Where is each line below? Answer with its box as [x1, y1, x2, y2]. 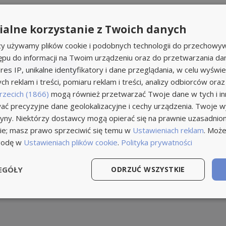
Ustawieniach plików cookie [24, 137, 118, 147]
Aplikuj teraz [11, 64, 59, 75]
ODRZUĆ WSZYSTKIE [111, 164, 185, 174]
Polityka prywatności [121, 137, 192, 147]
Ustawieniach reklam [133, 125, 204, 135]
